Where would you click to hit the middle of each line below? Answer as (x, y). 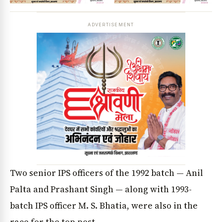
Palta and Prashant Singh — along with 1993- (101, 190)
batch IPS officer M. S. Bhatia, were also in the (104, 206)
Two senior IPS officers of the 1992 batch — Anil (107, 173)
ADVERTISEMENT (111, 25)
